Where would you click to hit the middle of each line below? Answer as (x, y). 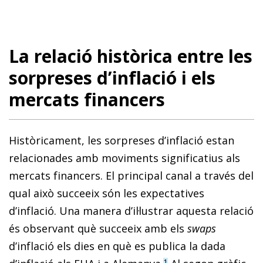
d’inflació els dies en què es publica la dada (117, 246)
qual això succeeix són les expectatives (107, 193)
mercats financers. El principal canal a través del (131, 175)
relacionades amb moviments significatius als (124, 158)
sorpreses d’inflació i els (112, 77)
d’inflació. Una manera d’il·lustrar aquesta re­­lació (131, 210)
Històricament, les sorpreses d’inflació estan (122, 140)
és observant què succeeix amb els (98, 228)
